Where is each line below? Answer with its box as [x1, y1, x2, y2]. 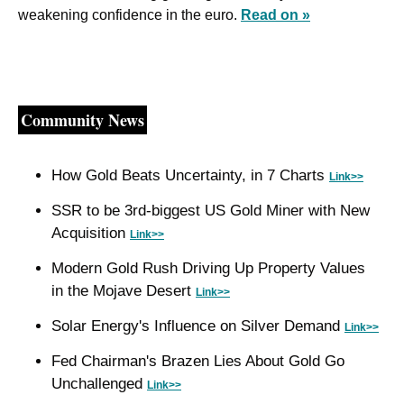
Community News [21, 108, 144, 133]
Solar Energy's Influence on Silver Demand [51, 317, 344, 335]
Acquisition [51, 225, 130, 243]
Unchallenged [51, 375, 147, 393]
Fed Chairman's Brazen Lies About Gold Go [51, 353, 344, 371]
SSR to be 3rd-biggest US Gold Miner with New [51, 202, 370, 220]
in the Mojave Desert [51, 282, 196, 300]
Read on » [241, 7, 310, 23]
